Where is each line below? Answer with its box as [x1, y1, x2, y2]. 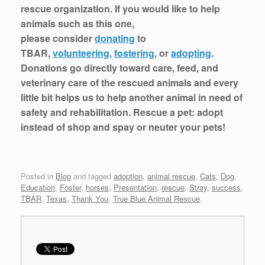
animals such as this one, [21, 17, 134, 31]
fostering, [114, 46, 157, 60]
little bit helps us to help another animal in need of [21, 91, 243, 105]
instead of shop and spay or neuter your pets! [21, 120, 225, 134]
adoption [114, 170, 143, 182]
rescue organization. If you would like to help [21, 2, 220, 16]
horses [86, 181, 109, 193]
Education [21, 181, 55, 193]
